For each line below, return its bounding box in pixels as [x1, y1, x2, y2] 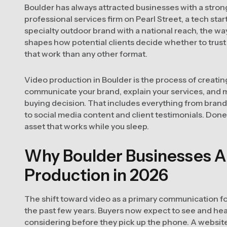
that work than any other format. [24, 49, 147, 59]
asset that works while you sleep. [24, 121, 149, 131]
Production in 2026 [24, 165, 168, 185]
